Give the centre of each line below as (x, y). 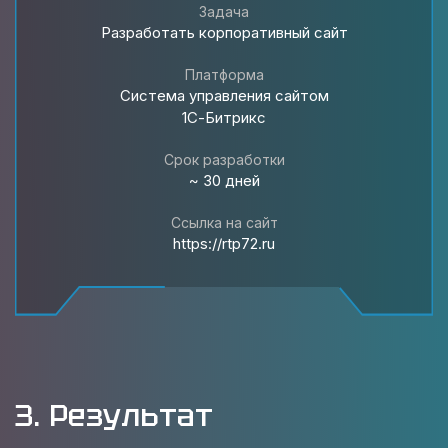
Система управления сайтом (224, 95)
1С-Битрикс (224, 117)
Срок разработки (224, 159)
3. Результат (114, 415)
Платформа (224, 74)
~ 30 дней (224, 180)
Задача (224, 11)
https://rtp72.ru (224, 243)
